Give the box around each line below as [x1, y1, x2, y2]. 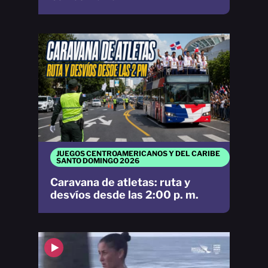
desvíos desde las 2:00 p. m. [50, 188, 199, 201]
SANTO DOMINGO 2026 [56, 156, 139, 165]
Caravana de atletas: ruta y [50, 175, 190, 188]
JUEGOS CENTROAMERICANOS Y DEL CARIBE [56, 148, 220, 158]
